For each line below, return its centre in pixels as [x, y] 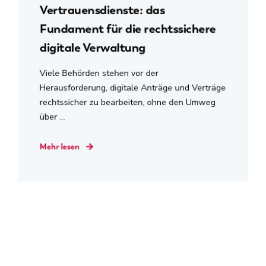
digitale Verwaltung [92, 47]
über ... [52, 117]
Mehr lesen [60, 147]
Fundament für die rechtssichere [128, 28]
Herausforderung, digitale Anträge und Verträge [133, 88]
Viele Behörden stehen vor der [99, 73]
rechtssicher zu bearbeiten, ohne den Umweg [127, 102]
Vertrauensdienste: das [102, 10]
